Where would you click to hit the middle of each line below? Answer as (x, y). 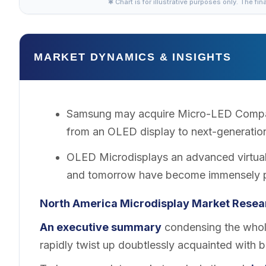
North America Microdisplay (116, 203)
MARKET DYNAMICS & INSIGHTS (133, 57)
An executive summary (101, 227)
